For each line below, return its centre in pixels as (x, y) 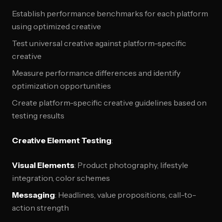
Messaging (33, 195)
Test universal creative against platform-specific (99, 43)
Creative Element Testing (62, 140)
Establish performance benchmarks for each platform (110, 13)
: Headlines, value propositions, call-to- (126, 195)
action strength (40, 208)
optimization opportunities (61, 86)
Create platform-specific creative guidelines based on (109, 103)
